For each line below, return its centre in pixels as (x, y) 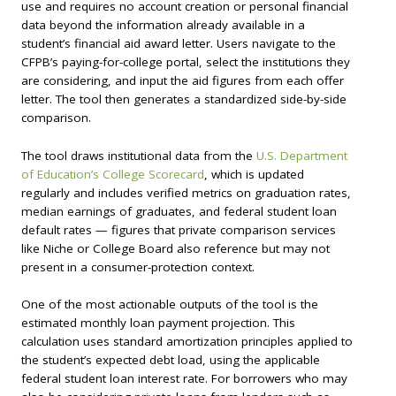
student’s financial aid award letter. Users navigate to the (179, 43)
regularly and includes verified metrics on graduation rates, (186, 192)
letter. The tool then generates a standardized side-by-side (184, 99)
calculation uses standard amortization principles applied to (187, 342)
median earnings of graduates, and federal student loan (179, 211)
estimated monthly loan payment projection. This (158, 323)
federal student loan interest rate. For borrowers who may (184, 379)
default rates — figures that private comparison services (179, 229)
